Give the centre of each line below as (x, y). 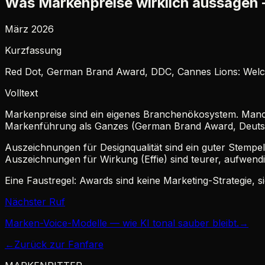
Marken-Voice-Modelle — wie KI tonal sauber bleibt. (122, 223)
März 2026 (29, 29)
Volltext (21, 93)
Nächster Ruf (35, 201)
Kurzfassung (33, 50)
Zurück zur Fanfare (59, 244)
